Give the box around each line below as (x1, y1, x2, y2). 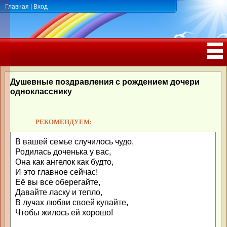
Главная (5, 3, 29, 10)
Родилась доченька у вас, (15, 147, 111, 156)
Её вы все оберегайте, (15, 178, 100, 186)
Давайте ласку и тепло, (15, 188, 102, 197)
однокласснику (10, 87, 72, 96)
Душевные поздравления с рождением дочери (10, 78, 200, 86)
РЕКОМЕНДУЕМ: (35, 118, 92, 126)
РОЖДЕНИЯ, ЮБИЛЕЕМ (127, 71, 191, 77)
